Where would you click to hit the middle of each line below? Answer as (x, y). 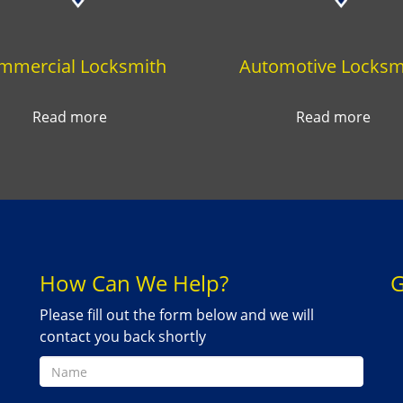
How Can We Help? (134, 283)
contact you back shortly (123, 336)
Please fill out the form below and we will (177, 315)
